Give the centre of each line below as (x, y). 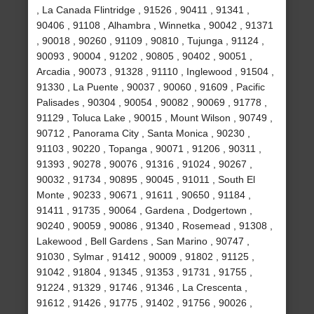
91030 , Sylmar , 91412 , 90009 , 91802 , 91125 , (146, 257)
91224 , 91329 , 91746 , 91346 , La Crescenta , (142, 288)
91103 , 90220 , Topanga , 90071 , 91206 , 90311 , (149, 149)
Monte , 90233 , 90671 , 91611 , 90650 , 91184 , (144, 195)
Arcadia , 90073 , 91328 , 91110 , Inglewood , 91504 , (156, 72)
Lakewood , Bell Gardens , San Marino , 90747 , (143, 241)
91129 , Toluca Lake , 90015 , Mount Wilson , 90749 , (155, 118)
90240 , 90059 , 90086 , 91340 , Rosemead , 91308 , (155, 226)
